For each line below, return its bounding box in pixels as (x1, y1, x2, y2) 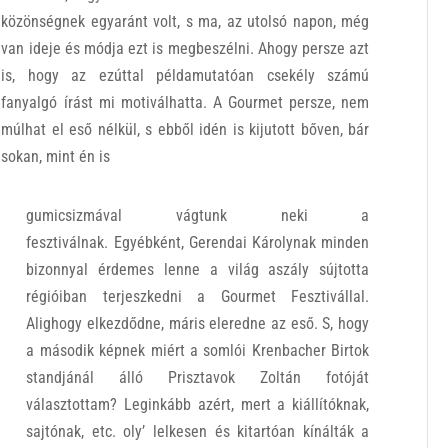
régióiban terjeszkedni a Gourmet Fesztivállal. (26, 287, 370, 306)
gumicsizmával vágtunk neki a (26, 206, 370, 225)
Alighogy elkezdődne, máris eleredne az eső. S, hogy (26, 314, 370, 333)
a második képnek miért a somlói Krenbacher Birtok (26, 341, 370, 360)
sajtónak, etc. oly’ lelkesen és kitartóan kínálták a (26, 422, 370, 441)
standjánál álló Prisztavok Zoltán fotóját (26, 368, 370, 387)
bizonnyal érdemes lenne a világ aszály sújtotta (26, 260, 370, 279)
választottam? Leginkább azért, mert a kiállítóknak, (26, 395, 370, 414)
